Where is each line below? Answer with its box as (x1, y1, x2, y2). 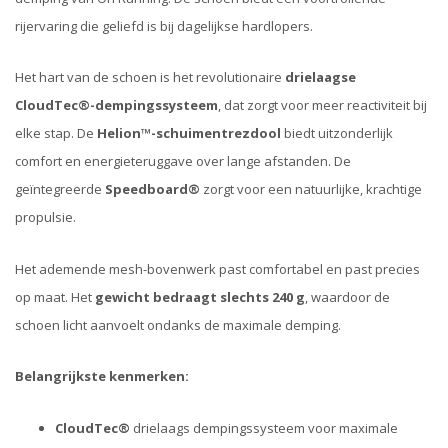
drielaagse (285, 68, 356, 87)
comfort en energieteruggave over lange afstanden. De (15, 152, 351, 171)
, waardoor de (305, 287, 390, 306)
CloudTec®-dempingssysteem (15, 96, 218, 115)
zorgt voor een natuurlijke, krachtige (200, 180, 422, 199)
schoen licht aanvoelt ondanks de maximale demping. (15, 315, 341, 334)
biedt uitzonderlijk (281, 124, 393, 143)
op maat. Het (15, 287, 95, 306)
